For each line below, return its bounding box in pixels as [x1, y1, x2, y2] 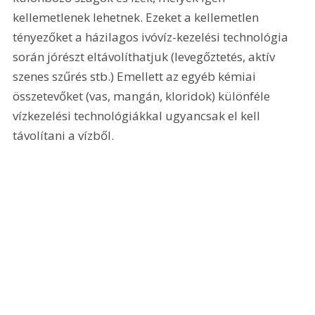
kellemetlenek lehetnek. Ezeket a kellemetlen [13, 8, 262, 25]
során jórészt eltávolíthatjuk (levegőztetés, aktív [13, 48, 278, 65]
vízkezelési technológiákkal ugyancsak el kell [13, 107, 264, 124]
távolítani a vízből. [13, 127, 117, 143]
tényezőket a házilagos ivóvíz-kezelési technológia [13, 28, 292, 45]
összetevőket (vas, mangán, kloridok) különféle [13, 87, 274, 104]
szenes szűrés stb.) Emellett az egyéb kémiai [13, 67, 259, 84]
